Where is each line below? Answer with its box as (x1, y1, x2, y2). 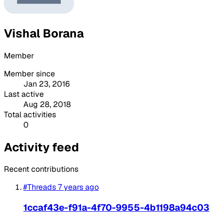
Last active (4, 89, 44, 99)
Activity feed (4, 139, 79, 155)
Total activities (4, 109, 56, 120)
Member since (4, 68, 55, 79)
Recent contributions (4, 164, 78, 175)
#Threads (23, 182, 56, 193)
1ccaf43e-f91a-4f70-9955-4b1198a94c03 (23, 201, 209, 214)
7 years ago (58, 182, 99, 193)
